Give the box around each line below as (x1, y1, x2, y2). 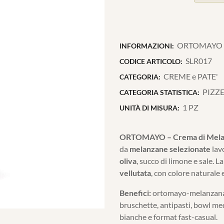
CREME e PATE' (163, 71, 218, 81)
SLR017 (185, 56, 212, 65)
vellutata (119, 168, 151, 177)
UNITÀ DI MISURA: (119, 103, 179, 112)
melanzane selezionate (129, 144, 210, 153)
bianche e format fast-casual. (119, 212, 217, 221)
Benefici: (119, 188, 151, 197)
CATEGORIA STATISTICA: (119, 88, 199, 96)
